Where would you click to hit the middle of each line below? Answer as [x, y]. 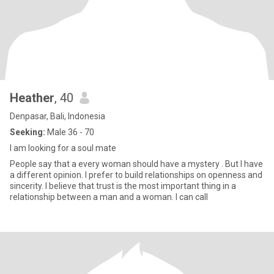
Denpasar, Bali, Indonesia [57, 116]
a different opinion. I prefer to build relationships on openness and [136, 175]
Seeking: [28, 132]
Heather [32, 98]
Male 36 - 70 [70, 132]
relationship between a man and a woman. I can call [109, 197]
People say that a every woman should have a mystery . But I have [136, 164]
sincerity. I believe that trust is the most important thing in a [123, 186]
